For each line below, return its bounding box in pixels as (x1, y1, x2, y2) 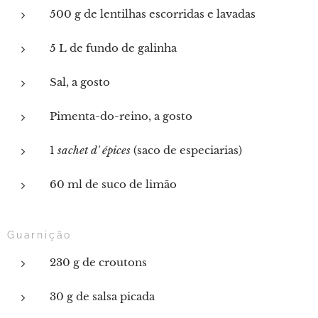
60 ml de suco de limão (50, 177, 177, 191)
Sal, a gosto (50, 75, 110, 89)
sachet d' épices (57, 143, 131, 157)
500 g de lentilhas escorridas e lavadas (50, 7, 256, 21)
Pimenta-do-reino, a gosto (50, 109, 192, 123)
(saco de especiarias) (131, 143, 242, 157)
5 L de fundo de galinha (50, 41, 177, 55)
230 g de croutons (50, 256, 147, 269)
